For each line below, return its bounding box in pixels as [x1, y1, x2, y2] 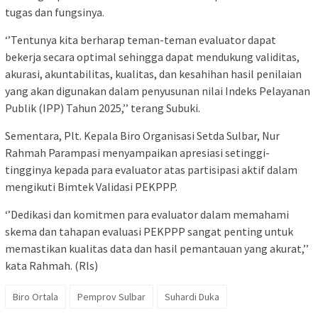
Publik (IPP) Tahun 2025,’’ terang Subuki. [5, 101, 200, 116]
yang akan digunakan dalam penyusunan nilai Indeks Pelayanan [5, 84, 310, 99]
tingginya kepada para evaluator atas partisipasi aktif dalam [5, 163, 297, 177]
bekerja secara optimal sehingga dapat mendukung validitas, [5, 50, 300, 65]
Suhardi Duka [165, 290, 219, 304]
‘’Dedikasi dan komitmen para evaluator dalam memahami [5, 207, 289, 222]
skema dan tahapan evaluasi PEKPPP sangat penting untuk [5, 224, 293, 239]
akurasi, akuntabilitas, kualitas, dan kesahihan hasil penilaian [5, 67, 302, 82]
